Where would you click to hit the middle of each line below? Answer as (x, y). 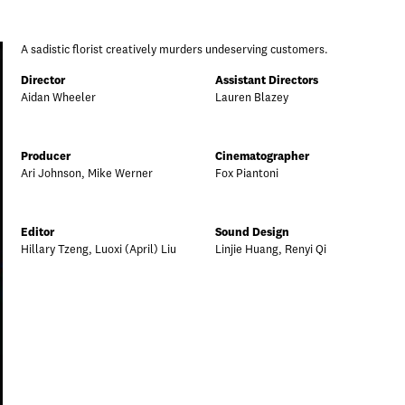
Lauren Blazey (252, 98)
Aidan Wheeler (58, 98)
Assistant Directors (267, 81)
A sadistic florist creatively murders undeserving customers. (174, 50)
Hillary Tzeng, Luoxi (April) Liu (99, 250)
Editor (38, 233)
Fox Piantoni (247, 174)
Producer (46, 157)
